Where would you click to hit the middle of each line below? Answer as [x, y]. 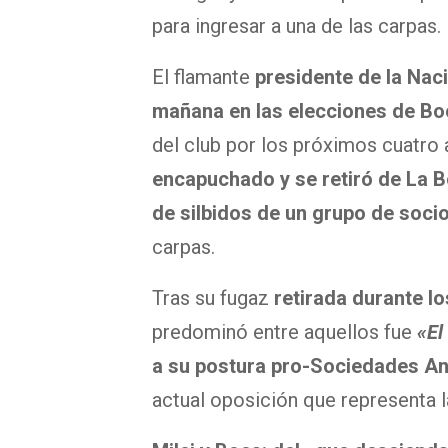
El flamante [203, 77]
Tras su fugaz [213, 298]
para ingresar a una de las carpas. [296, 26]
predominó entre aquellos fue [282, 332]
